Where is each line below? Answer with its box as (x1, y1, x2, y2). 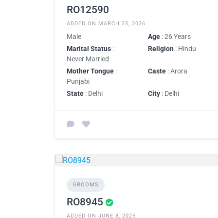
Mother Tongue (67, 67, 114, 75)
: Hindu (174, 44, 196, 53)
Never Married (67, 54, 109, 63)
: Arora (166, 67, 187, 75)
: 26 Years (160, 32, 191, 40)
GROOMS (73, 181, 99, 188)
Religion (148, 44, 174, 53)
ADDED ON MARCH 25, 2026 (67, 20, 145, 27)
